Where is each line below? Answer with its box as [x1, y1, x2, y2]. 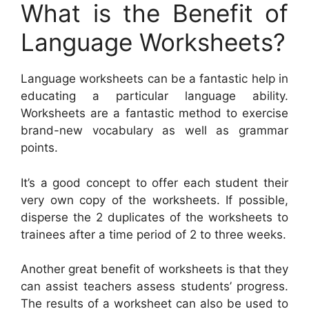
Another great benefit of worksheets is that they [21, 262, 288, 277]
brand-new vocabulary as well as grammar [21, 123, 288, 138]
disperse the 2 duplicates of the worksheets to [21, 210, 288, 224]
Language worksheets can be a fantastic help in [21, 72, 288, 86]
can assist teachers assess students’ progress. [21, 279, 288, 294]
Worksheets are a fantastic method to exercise [21, 106, 288, 121]
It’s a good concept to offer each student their [21, 175, 288, 190]
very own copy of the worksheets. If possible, [21, 192, 288, 207]
